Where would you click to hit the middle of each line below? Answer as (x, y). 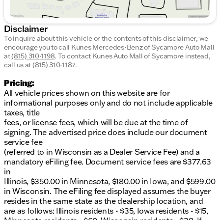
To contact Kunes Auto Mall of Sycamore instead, (134, 56)
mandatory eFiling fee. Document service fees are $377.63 (108, 162)
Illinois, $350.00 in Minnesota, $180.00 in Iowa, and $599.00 (110, 181)
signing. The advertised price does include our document (106, 132)
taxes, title (22, 113)
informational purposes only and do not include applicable (108, 103)
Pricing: (19, 83)
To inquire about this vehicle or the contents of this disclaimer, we (106, 39)
